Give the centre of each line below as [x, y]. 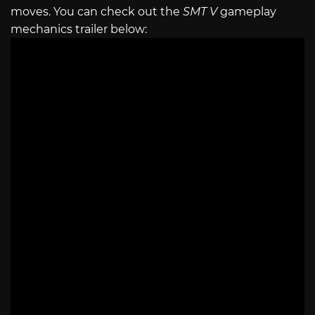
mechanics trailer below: [79, 29]
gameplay [247, 11]
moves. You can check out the [97, 11]
